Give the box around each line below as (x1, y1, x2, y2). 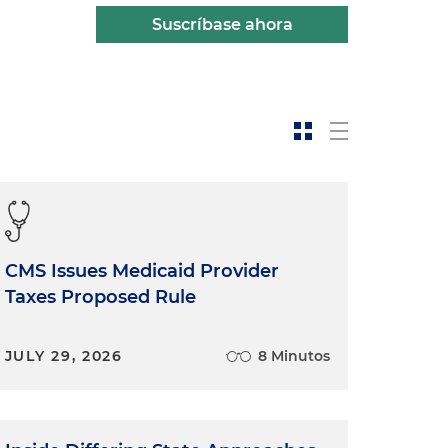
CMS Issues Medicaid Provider (4, 259, 279, 282)
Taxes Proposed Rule (4, 285, 196, 308)
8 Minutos (257, 346, 330, 365)
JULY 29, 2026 (4, 346, 123, 365)
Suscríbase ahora (151, 15, 293, 34)
